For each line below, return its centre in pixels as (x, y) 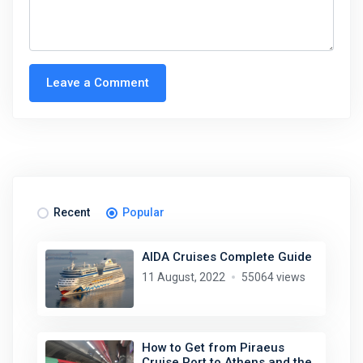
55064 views (273, 277)
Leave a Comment (98, 82)
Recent (72, 212)
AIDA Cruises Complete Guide (226, 256)
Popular (143, 212)
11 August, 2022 (183, 277)
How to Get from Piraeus (213, 347)
